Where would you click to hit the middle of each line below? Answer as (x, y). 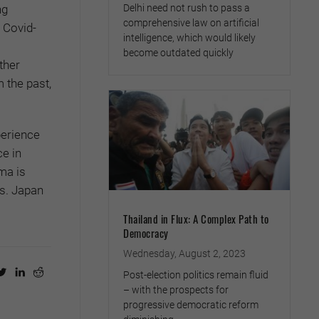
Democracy (146, 233)
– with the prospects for (176, 290)
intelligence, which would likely (189, 37)
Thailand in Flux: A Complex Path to (196, 219)
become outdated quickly (178, 52)
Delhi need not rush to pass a (187, 7)
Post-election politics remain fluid (196, 275)
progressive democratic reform (191, 305)
